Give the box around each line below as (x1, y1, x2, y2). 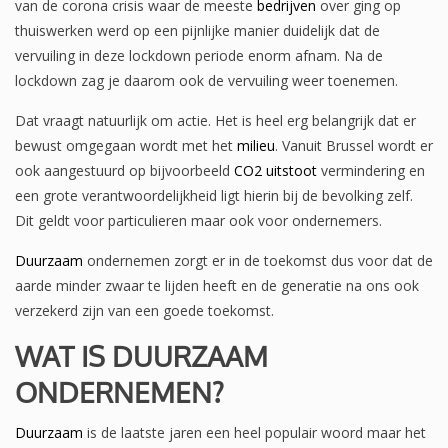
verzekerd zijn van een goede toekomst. (15, 301, 278, 321)
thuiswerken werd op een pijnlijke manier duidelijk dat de (15, 21, 380, 41)
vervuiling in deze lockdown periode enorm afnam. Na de (15, 46, 383, 66)
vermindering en (317, 161, 425, 181)
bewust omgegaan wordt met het (15, 136, 237, 156)
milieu (237, 136, 275, 156)
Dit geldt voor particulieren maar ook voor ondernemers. (15, 211, 382, 231)
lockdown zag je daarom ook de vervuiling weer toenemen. (15, 71, 398, 91)
